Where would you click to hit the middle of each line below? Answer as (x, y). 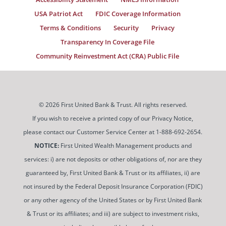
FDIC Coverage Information (138, 13)
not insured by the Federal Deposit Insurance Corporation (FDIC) (113, 186)
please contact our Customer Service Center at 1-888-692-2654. (113, 132)
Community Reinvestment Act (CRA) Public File (107, 56)
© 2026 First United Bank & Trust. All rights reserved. (113, 104)
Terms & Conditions (71, 27)
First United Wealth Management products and (125, 145)
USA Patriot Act (58, 13)
